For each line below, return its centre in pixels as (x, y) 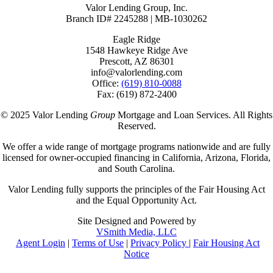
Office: (106, 83)
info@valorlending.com (136, 73)
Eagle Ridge (136, 40)
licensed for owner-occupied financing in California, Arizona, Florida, (136, 158)
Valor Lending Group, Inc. (136, 8)
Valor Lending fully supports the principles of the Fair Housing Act (136, 190)
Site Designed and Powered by (136, 221)
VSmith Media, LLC (136, 232)
